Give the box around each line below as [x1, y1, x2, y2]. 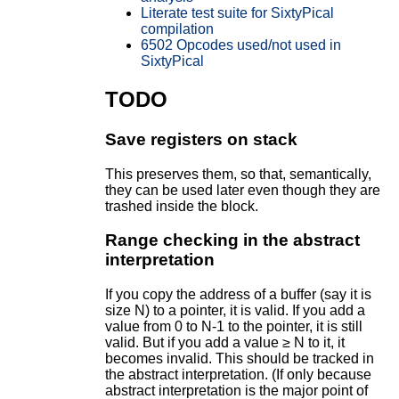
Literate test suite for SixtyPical [140, 5, 334, 21]
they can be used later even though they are [104, 182, 380, 198]
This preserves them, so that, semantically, [104, 166, 371, 182]
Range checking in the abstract [104, 231, 360, 250]
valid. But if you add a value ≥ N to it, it [104, 335, 345, 351]
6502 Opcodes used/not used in [140, 37, 341, 53]
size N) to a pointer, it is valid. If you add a [104, 303, 365, 319]
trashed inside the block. [104, 198, 258, 214]
